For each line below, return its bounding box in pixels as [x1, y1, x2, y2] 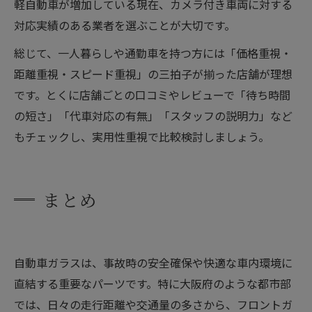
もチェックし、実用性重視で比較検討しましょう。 [14, 128, 270, 145]
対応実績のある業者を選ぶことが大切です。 [14, 17, 235, 33]
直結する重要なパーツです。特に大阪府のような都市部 [14, 275, 291, 292]
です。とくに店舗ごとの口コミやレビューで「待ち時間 [14, 86, 290, 103]
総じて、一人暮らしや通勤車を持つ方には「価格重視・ [14, 45, 292, 61]
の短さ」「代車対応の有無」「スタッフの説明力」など [14, 107, 292, 124]
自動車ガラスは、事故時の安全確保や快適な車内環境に [14, 254, 292, 271]
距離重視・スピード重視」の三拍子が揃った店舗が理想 [14, 65, 292, 82]
